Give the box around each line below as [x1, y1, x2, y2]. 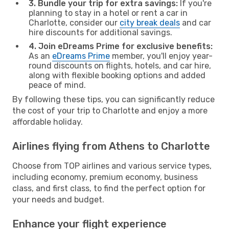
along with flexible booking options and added [29, 70, 205, 80]
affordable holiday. [12, 117, 83, 127]
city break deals [120, 17, 180, 28]
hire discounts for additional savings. [29, 27, 172, 37]
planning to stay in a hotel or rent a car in [29, 8, 188, 18]
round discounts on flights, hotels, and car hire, [29, 60, 211, 71]
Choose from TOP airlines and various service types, [12, 161, 212, 171]
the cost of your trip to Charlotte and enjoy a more [12, 105, 208, 116]
